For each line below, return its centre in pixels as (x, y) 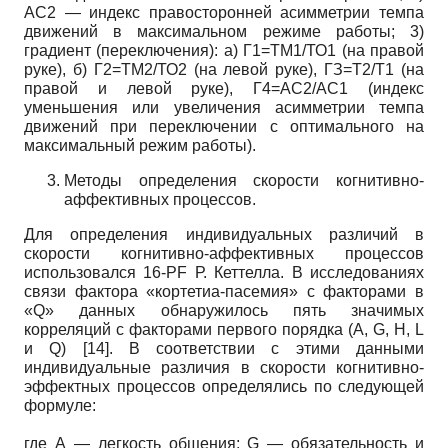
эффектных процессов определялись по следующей (224, 386)
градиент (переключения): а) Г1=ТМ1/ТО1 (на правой (224, 50)
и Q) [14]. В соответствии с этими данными (224, 348)
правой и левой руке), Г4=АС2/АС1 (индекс (224, 88)
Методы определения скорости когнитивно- (244, 180)
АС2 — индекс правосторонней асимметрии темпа (224, 12)
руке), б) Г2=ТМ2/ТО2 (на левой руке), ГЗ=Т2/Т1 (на (224, 69)
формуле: (60, 405)
